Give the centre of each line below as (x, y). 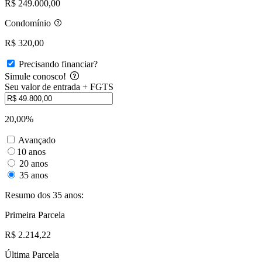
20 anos (32, 163)
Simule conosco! (37, 76)
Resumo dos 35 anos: (44, 195)
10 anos (31, 151)
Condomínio (29, 23)
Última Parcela (32, 254)
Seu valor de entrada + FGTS (59, 87)
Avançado (37, 140)
